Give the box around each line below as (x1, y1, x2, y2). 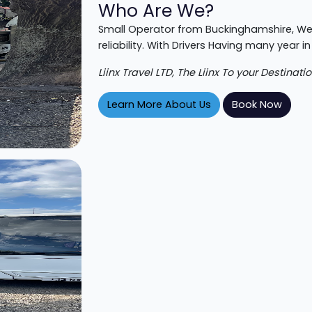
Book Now (232, 97, 282, 111)
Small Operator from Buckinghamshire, (98, 22, 297, 36)
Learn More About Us (107, 97, 211, 111)
